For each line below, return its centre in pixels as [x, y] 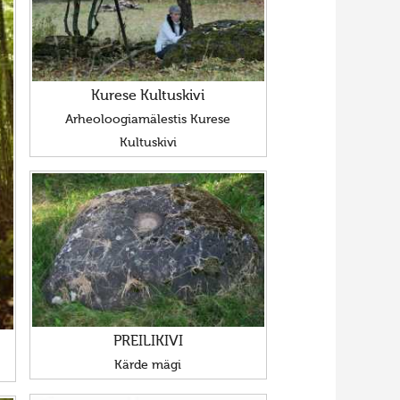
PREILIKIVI [148, 342]
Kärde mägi [148, 366]
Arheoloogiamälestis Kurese [148, 120]
